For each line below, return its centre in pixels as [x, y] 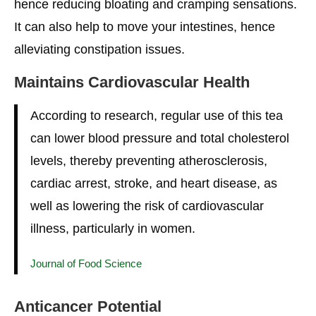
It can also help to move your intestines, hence [145, 27]
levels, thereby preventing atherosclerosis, [148, 161]
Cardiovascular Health [169, 83]
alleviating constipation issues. [99, 50]
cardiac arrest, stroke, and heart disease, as [153, 184]
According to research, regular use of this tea [156, 116]
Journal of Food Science [86, 264]
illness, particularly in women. [113, 229]
